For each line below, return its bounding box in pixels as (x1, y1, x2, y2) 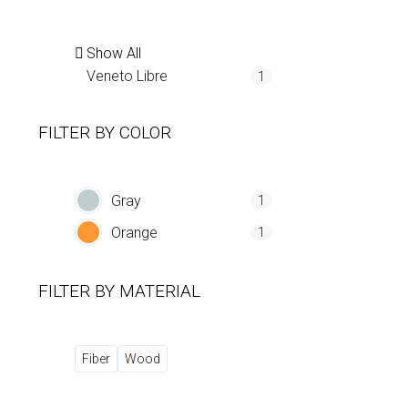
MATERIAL (119, 280, 200, 301)
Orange (111, 223, 158, 241)
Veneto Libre (87, 67, 168, 85)
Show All (87, 45, 142, 62)
